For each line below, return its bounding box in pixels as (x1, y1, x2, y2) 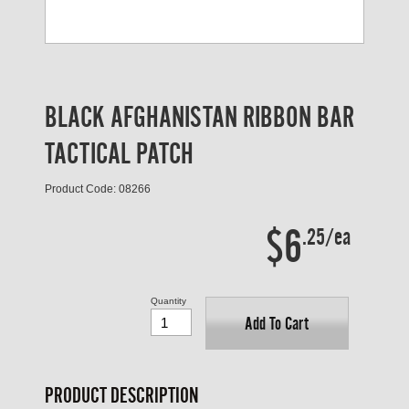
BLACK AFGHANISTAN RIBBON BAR (45, 100, 354, 133)
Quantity (150, 296, 186, 306)
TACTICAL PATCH (45, 137, 194, 170)
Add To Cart (245, 313, 309, 334)
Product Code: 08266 (45, 183, 151, 195)
